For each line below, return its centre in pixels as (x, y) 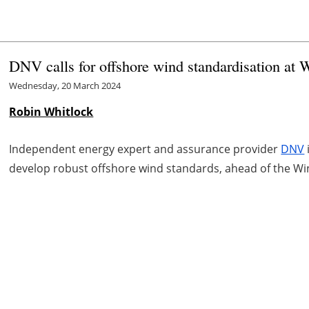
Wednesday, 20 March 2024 (65, 86)
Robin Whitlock (51, 112)
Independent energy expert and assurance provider (145, 149)
